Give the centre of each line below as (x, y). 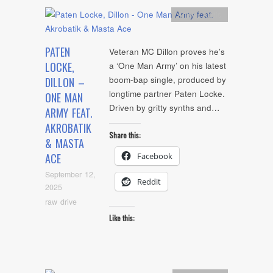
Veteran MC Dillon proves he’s (167, 52)
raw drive (61, 201)
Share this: (125, 135)
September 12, (70, 175)
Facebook (155, 156)
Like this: (122, 218)
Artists (188, 14)
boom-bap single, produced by (168, 80)
